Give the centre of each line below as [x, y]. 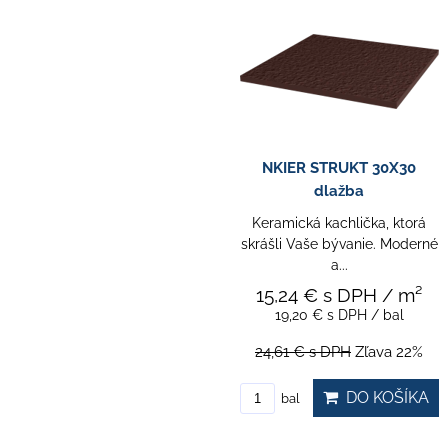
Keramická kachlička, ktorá [339, 222]
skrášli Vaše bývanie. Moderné [339, 243]
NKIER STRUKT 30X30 [339, 167]
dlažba [339, 190]
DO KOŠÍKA [383, 397]
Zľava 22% [389, 351]
